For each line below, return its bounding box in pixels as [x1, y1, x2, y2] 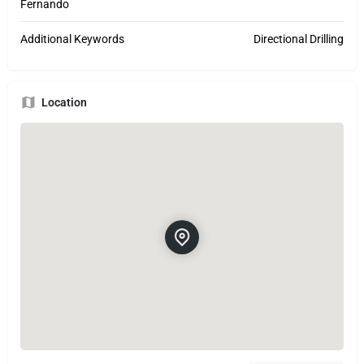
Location [41, 96, 87, 110]
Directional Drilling [253, 32, 344, 46]
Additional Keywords [20, 32, 124, 46]
